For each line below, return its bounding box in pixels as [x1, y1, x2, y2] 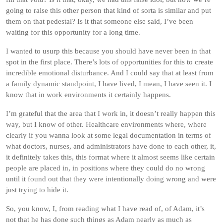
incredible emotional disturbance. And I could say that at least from [6, 69, 214, 77]
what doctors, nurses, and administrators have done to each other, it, [6, 142, 216, 150]
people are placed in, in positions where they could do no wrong [6, 164, 205, 172]
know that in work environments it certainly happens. [6, 91, 171, 99]
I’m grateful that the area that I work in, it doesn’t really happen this [6, 110, 216, 117]
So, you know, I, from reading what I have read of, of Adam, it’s [6, 205, 205, 213]
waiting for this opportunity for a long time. [6, 28, 140, 36]
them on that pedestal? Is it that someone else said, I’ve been [6, 17, 193, 25]
